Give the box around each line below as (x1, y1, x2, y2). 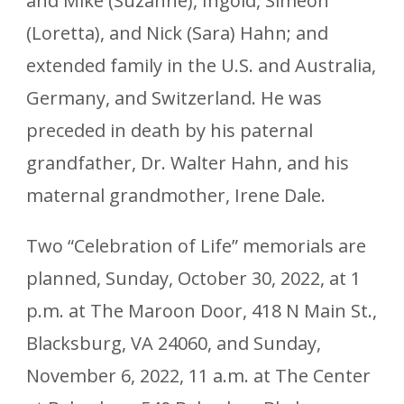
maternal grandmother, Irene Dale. (26, 182, 326, 207)
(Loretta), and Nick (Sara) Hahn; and (26, 20, 328, 45)
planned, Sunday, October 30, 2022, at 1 (26, 265, 361, 290)
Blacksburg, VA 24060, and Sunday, (26, 330, 321, 355)
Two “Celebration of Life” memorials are (26, 233, 366, 258)
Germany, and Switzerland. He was (26, 85, 322, 110)
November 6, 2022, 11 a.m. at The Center (26, 363, 371, 388)
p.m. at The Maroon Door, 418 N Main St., (26, 298, 377, 323)
